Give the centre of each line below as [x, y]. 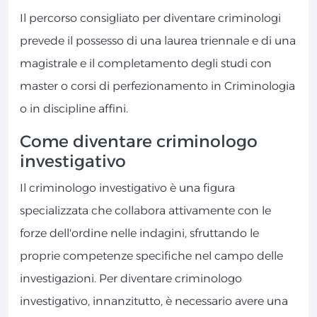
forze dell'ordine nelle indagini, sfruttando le [139, 234]
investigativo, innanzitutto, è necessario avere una [154, 301]
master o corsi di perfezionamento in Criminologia [157, 86]
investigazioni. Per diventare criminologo [131, 279]
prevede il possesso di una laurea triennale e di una [158, 41]
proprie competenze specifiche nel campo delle [151, 256]
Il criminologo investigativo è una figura [127, 188]
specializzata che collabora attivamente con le [145, 211]
